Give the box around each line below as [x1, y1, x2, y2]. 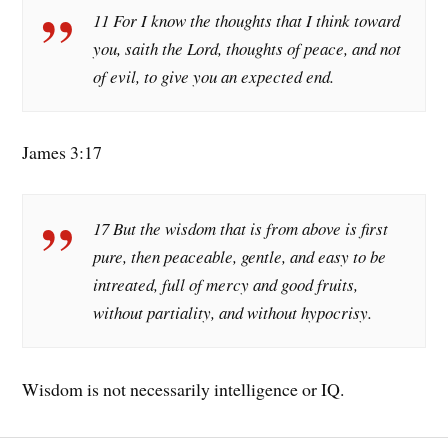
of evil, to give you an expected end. [93, 64, 335, 88]
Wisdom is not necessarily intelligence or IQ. [22, 376, 345, 401]
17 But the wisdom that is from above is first [93, 217, 389, 241]
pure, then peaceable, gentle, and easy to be [93, 245, 387, 269]
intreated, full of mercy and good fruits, [93, 273, 359, 297]
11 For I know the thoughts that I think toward [93, 8, 401, 32]
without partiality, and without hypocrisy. [93, 301, 373, 325]
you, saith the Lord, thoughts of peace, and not [93, 36, 402, 60]
